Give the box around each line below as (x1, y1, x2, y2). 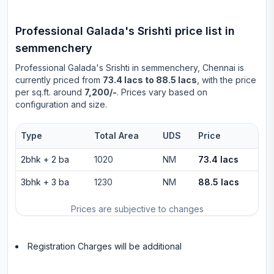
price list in (172, 24, 235, 37)
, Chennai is (198, 62, 244, 73)
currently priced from (15, 75, 100, 85)
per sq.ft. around (15, 87, 84, 97)
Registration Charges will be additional (28, 241, 182, 251)
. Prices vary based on (117, 87, 207, 97)
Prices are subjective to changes (70, 204, 204, 214)
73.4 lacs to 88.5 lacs (103, 75, 197, 85)
